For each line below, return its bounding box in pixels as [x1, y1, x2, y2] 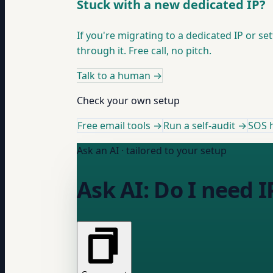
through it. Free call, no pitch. [77, 44, 211, 58]
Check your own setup [77, 94, 180, 108]
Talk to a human [77, 69, 151, 83]
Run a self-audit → [163, 119, 247, 133]
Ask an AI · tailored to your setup [77, 144, 227, 158]
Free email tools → [77, 119, 162, 133]
